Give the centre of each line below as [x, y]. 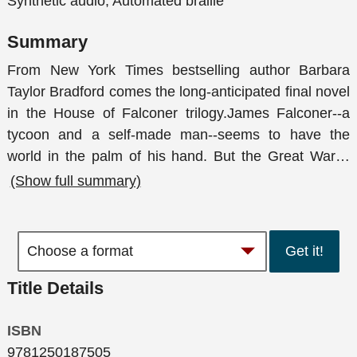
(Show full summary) [75, 180]
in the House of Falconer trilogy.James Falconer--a [178, 114]
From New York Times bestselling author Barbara [178, 71]
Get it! [305, 251]
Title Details [55, 288]
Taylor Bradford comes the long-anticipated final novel [178, 92]
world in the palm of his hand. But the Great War [171, 157]
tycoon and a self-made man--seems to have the [178, 135]
